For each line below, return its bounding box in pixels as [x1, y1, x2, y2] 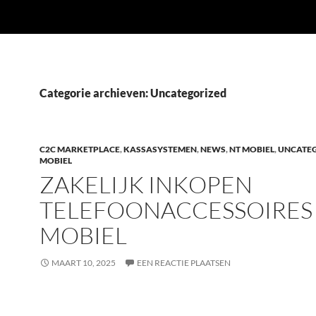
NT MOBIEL [229, 144, 274, 154]
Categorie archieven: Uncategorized [39, 86, 226, 99]
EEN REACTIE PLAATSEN [137, 257, 231, 268]
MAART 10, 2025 [51, 257, 116, 268]
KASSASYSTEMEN [123, 144, 197, 154]
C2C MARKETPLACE [39, 144, 120, 154]
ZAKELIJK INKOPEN [39, 170, 253, 199]
